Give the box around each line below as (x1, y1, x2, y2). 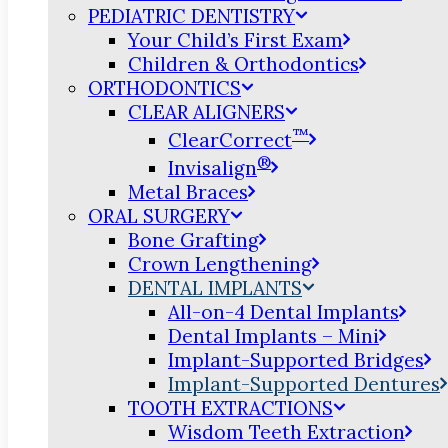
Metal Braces (128, 180, 248, 205)
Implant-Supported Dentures (168, 372, 440, 397)
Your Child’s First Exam (128, 27, 343, 52)
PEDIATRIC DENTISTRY (88, 3, 295, 28)
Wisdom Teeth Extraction (168, 420, 405, 445)
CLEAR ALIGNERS (128, 99, 285, 124)
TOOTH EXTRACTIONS (128, 396, 333, 421)
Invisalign (168, 156, 257, 181)
